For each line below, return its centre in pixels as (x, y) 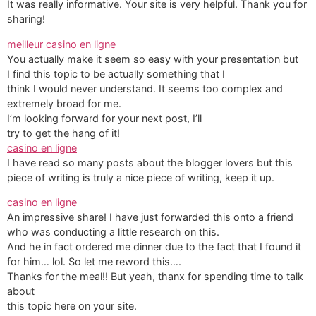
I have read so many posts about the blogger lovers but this (150, 162)
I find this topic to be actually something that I (116, 73)
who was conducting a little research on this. (113, 231)
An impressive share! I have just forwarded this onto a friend (150, 217)
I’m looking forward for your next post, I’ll (104, 118)
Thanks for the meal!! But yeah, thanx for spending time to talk (155, 276)
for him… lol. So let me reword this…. (94, 261)
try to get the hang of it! (63, 133)
